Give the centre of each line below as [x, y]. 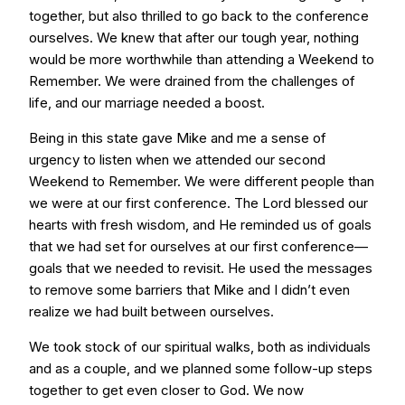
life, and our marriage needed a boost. [147, 103]
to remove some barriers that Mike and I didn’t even [189, 290]
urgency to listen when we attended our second [177, 160]
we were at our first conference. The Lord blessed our [198, 203]
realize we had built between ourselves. [151, 311]
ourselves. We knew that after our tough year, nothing [194, 38]
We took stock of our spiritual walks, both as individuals [200, 347]
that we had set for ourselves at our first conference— [198, 246]
